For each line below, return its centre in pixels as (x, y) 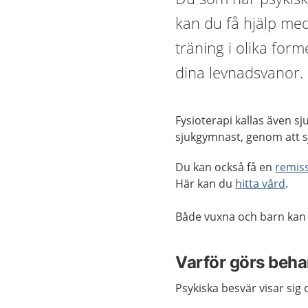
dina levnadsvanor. (240, 72)
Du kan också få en (225, 167)
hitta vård (261, 184)
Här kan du (206, 184)
